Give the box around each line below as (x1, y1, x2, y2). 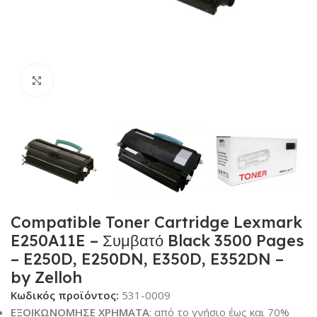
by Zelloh (11, 267, 82, 288)
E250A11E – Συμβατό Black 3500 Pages (11, 231, 304, 251)
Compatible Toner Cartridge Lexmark (11, 212, 302, 233)
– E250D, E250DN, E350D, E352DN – (11, 249, 284, 270)
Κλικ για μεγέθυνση (52, 74, 147, 86)
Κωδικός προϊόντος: (11, 288, 122, 303)
